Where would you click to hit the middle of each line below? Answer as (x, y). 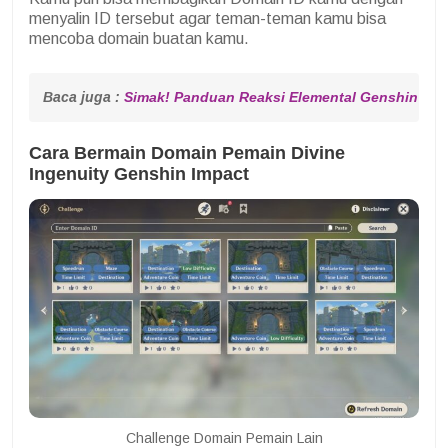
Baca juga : (83, 97)
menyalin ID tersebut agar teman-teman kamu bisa (207, 19)
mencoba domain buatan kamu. (139, 39)
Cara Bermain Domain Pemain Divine (187, 153)
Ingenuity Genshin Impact (139, 174)
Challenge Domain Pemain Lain (224, 437)
